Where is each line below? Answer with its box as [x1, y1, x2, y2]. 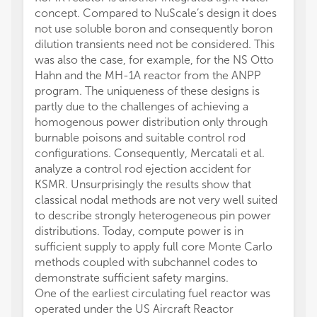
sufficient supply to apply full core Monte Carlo [35, 240, 272, 253]
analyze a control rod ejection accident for [35, 162, 251, 175]
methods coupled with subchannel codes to [35, 255, 258, 269]
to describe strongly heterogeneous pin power [35, 209, 271, 222]
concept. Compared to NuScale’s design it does [35, 6, 277, 20]
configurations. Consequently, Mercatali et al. [35, 146, 265, 160]
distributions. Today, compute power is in [35, 224, 243, 238]
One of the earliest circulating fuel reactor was [35, 287, 270, 300]
